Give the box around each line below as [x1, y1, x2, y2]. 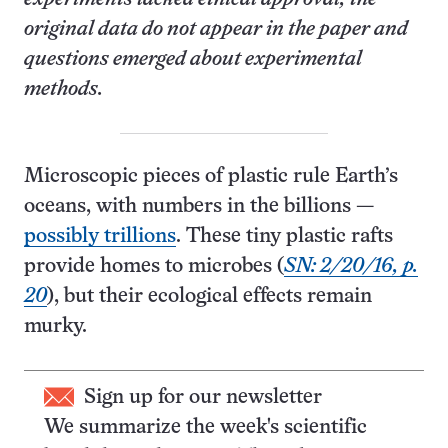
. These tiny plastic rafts [176, 227, 393, 246]
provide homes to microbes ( [24, 257, 284, 276]
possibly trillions [24, 227, 176, 246]
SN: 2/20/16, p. [284, 257, 418, 276]
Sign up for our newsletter [84, 388, 322, 407]
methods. [24, 80, 107, 99]
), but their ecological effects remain [47, 287, 372, 306]
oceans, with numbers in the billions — [24, 197, 374, 216]
